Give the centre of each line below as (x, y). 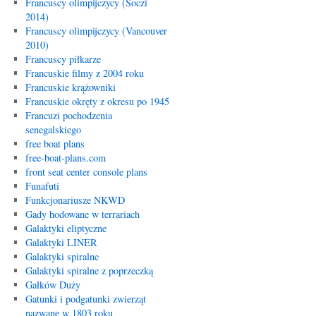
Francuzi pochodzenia (68, 115)
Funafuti (42, 186)
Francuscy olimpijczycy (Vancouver (96, 31)
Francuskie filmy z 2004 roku (84, 73)
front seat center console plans (86, 172)
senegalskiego (53, 129)
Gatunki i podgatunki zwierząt (85, 299)
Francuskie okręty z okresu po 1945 (97, 101)
